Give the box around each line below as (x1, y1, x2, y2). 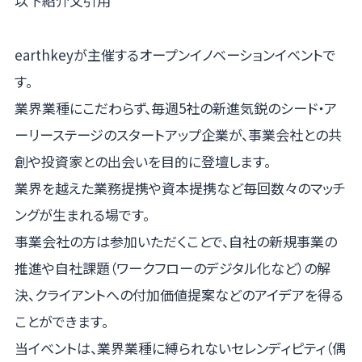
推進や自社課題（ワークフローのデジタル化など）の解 (14, 257, 330, 278)
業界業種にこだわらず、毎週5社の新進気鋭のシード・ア (14, 97, 337, 118)
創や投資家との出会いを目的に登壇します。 (14, 150, 271, 171)
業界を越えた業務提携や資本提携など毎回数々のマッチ (14, 177, 346, 198)
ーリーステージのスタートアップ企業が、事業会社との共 (14, 124, 342, 145)
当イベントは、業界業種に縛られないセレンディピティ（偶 (14, 337, 346, 358)
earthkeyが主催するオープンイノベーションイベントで (14, 44, 336, 65)
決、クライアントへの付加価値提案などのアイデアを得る (14, 284, 343, 305)
